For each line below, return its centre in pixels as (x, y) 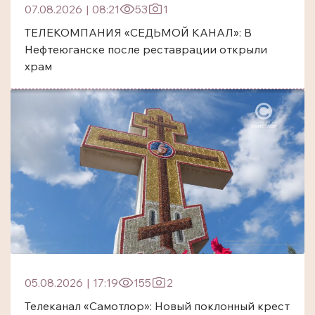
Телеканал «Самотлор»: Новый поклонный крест (157, 306)
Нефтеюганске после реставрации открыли (146, 49)
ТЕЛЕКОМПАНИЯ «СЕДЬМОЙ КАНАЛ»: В (138, 32)
